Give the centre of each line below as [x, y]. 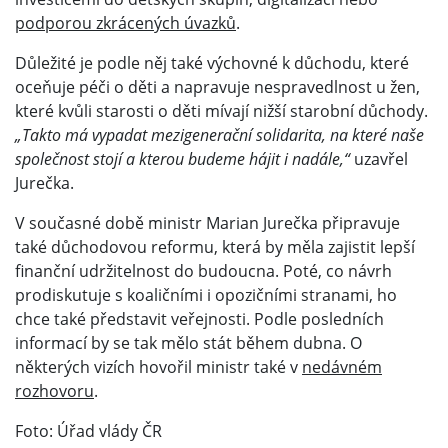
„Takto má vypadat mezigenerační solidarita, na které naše [219, 134]
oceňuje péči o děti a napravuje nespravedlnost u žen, [217, 86]
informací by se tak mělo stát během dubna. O [188, 342]
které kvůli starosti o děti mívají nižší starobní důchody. [221, 110]
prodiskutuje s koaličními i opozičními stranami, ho [206, 294]
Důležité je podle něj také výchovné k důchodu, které [212, 62]
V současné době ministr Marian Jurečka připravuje [207, 222]
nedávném [342, 366]
